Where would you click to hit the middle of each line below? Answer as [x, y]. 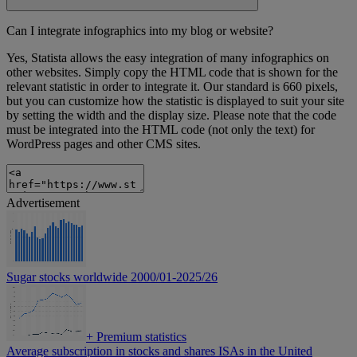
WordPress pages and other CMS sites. [104, 144]
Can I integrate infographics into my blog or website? [140, 31]
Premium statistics [140, 337]
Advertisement [43, 203]
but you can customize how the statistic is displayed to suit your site [175, 101]
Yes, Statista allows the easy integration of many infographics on [168, 58]
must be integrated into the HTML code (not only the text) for [161, 130]
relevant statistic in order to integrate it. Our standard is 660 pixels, [172, 87]
